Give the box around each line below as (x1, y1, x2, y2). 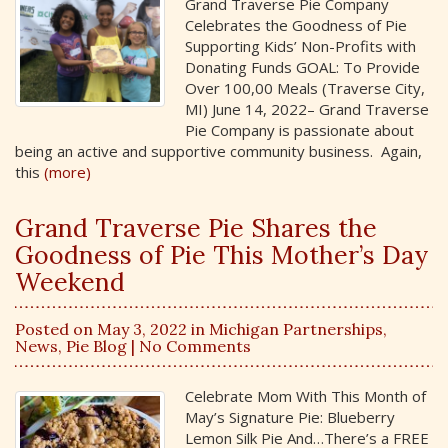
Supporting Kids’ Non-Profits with (185, 36, 416, 56)
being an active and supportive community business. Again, (15, 141, 422, 161)
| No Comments (127, 336, 251, 356)
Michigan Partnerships (209, 319, 383, 339)
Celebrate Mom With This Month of (185, 385, 426, 406)
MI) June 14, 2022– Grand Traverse (185, 99, 429, 119)
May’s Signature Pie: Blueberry (185, 406, 395, 427)
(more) (44, 162, 91, 182)
